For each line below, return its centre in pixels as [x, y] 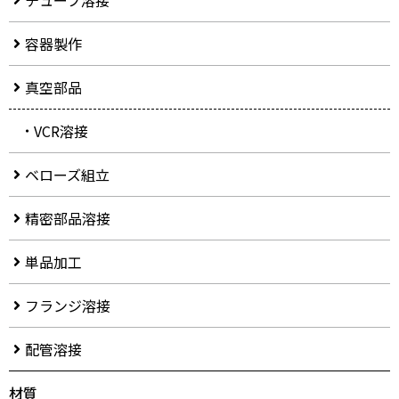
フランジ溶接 [68, 306]
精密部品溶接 [68, 219]
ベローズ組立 [67, 175]
